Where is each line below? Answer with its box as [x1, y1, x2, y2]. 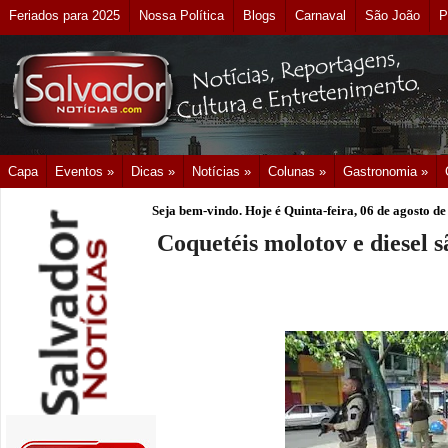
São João [365, 8, 420, 23]
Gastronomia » [343, 164, 428, 179]
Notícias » [192, 164, 251, 179]
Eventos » [55, 164, 114, 179]
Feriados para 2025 [9, 8, 120, 23]
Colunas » [268, 164, 326, 179]
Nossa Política [139, 8, 224, 23]
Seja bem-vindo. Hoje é [152, 203, 284, 218]
